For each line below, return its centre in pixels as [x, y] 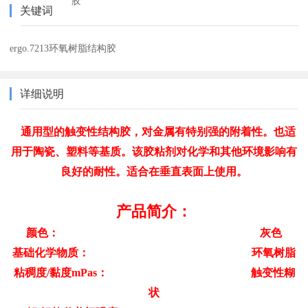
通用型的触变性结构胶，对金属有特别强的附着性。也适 [154, 131]
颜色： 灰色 [154, 232]
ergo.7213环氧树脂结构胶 [63, 48]
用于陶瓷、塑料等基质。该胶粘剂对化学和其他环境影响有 [154, 151]
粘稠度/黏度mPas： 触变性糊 [154, 272]
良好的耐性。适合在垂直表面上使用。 [154, 171]
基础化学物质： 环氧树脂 [154, 252]
